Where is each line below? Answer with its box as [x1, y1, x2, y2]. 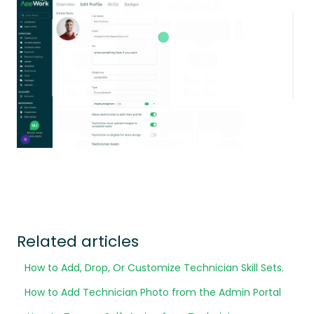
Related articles [17, 230, 139, 252]
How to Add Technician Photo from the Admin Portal [25, 285, 282, 299]
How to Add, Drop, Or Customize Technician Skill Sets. [25, 260, 285, 275]
